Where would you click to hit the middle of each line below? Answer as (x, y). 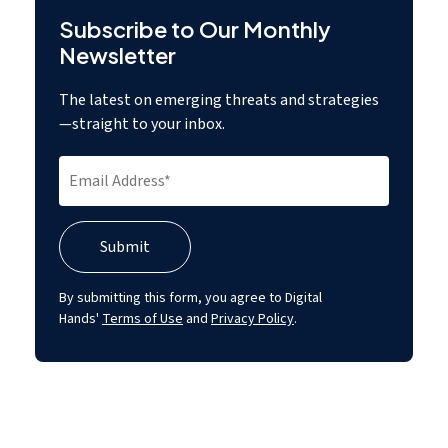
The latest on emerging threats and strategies (219, 100)
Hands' (80, 319)
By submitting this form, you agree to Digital (190, 298)
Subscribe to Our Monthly (195, 29)
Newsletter (117, 55)
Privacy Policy (252, 319)
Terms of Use (142, 319)
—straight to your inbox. (142, 124)
